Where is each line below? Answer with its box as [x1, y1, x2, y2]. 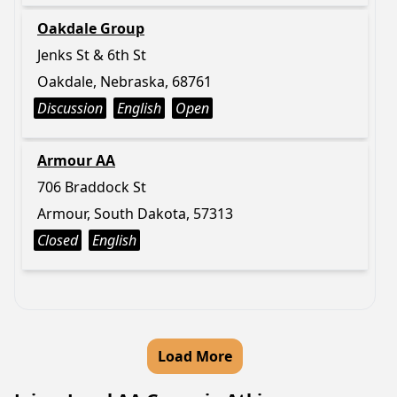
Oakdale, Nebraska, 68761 [37, 72, 212, 91]
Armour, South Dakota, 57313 [37, 204, 233, 223]
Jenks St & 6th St [37, 45, 146, 65]
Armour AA [37, 151, 115, 170]
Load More [158, 346, 232, 366]
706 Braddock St [37, 177, 146, 197]
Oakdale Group [37, 19, 144, 38]
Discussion [37, 98, 103, 118]
